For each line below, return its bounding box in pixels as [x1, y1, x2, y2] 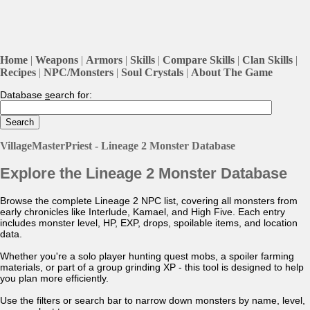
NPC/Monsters [44, 66, 113, 78]
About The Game [191, 66, 273, 78]
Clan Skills [242, 53, 293, 66]
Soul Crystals [121, 66, 183, 78]
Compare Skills [163, 53, 235, 66]
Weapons [35, 53, 78, 66]
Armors [86, 53, 122, 66]
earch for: [50, 89, 92, 100]
